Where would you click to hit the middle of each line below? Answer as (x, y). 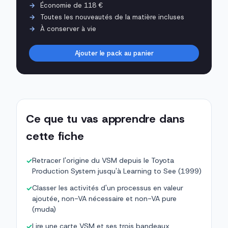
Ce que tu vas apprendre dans (105, 119)
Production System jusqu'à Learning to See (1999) (117, 171)
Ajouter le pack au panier (114, 53)
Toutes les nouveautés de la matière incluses (112, 17)
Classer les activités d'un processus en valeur (108, 188)
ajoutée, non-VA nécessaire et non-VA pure (104, 199)
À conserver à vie (68, 29)
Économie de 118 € (72, 6)
